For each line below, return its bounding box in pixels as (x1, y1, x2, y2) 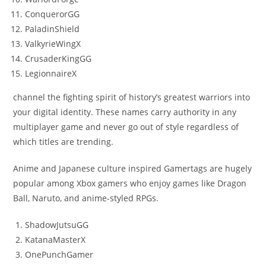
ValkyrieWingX (25, 38, 81, 50)
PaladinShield (25, 23, 80, 35)
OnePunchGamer (25, 249, 94, 261)
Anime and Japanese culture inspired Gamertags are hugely (13, 163, 252, 175)
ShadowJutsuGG (25, 219, 89, 231)
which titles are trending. (13, 136, 114, 148)
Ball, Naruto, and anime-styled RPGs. (13, 192, 159, 204)
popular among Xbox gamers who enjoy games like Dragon (13, 178, 247, 189)
